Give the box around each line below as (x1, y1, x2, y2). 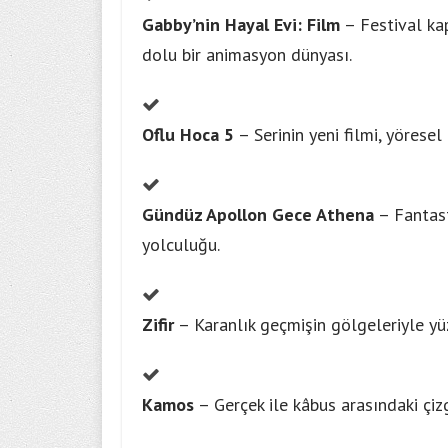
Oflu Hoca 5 (142, 123, 234, 146)
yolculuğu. (142, 233, 220, 256)
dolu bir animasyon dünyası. (142, 43, 352, 66)
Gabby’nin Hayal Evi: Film (142, 13, 340, 36)
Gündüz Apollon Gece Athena (142, 203, 374, 226)
